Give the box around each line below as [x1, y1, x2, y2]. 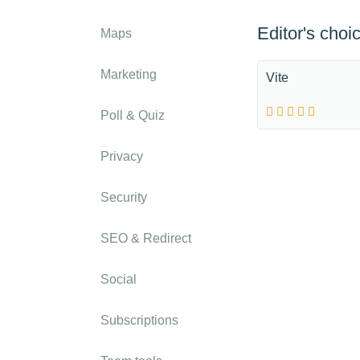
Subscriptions [100, 313, 178, 327]
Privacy [100, 149, 143, 163]
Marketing [100, 67, 157, 81]
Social [100, 272, 137, 286]
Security [100, 190, 147, 204]
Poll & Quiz [100, 108, 165, 122]
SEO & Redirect [100, 231, 191, 245]
